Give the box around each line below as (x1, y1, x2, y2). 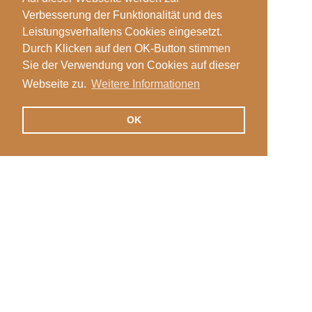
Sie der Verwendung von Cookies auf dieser (22, 59, 240, 72)
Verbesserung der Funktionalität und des (22, 9, 222, 22)
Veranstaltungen (10, 277, 91, 291)
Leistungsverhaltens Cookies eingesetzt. (22, 26, 222, 38)
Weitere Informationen (91, 78, 201, 91)
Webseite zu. (22, 78, 89, 91)
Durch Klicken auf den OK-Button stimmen (22, 42, 231, 55)
